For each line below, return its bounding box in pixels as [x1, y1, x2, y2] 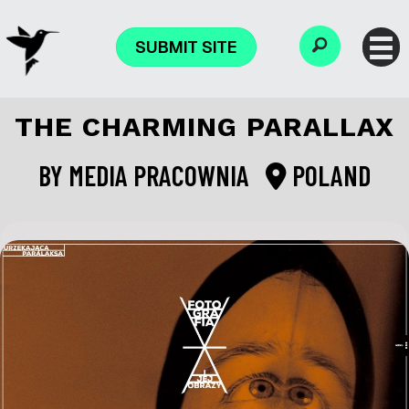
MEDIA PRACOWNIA [68, 159, 255, 193]
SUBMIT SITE [135, 37, 238, 58]
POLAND [287, 159, 371, 193]
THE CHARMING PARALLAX [15, 110, 394, 143]
